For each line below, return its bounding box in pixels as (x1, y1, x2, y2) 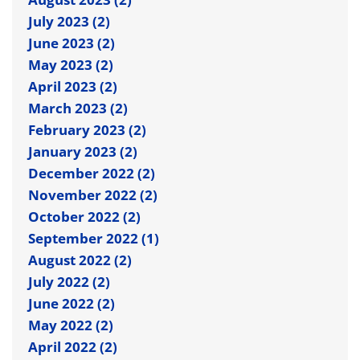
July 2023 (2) (28, 11, 110, 31)
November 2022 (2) (28, 185, 157, 204)
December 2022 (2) (28, 163, 155, 182)
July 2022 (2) (28, 272, 110, 291)
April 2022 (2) (28, 337, 117, 356)
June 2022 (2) (28, 293, 115, 313)
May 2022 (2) (28, 315, 113, 334)
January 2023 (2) (28, 141, 137, 161)
